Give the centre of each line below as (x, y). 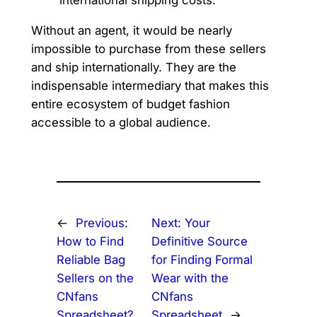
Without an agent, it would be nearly (131, 30)
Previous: (102, 223)
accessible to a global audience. (121, 122)
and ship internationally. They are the (133, 67)
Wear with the (190, 278)
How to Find (90, 242)
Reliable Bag (91, 260)
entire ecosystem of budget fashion (130, 104)
